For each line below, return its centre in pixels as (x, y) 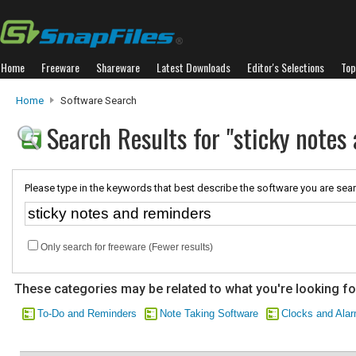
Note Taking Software (209, 313)
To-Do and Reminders (87, 313)
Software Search (97, 101)
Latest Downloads (193, 67)
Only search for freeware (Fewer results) (127, 247)
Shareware (118, 67)
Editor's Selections (286, 67)
